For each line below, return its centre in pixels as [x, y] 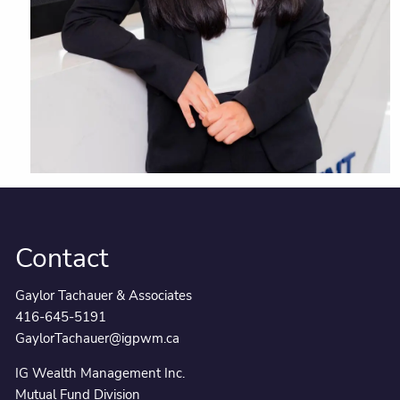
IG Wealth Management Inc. [100, 374]
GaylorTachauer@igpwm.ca [98, 338]
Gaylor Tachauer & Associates [104, 295]
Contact [62, 258]
